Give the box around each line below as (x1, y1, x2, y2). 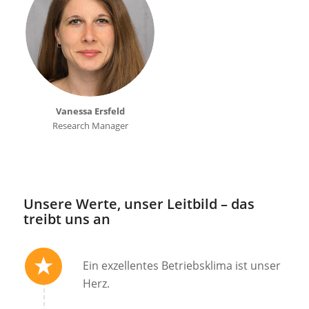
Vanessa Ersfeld (55, 105, 125, 118)
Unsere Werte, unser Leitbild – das (23, 194, 255, 213)
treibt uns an (23, 209, 110, 228)
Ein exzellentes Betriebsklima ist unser (82, 258, 281, 274)
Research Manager (52, 119, 128, 132)
